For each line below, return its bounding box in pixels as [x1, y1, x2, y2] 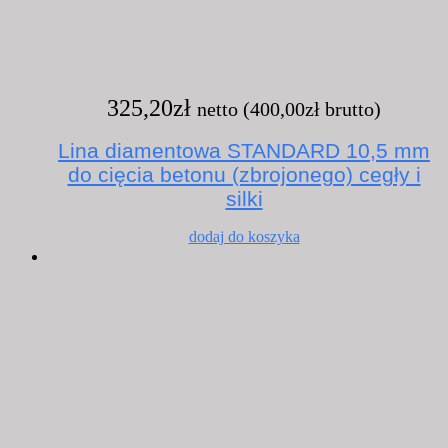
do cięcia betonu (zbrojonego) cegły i [67, 162, 421, 186]
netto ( [197, 97, 250, 120]
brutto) [320, 97, 381, 120]
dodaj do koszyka [188, 228, 300, 246]
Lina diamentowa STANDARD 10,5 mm [58, 138, 430, 162]
